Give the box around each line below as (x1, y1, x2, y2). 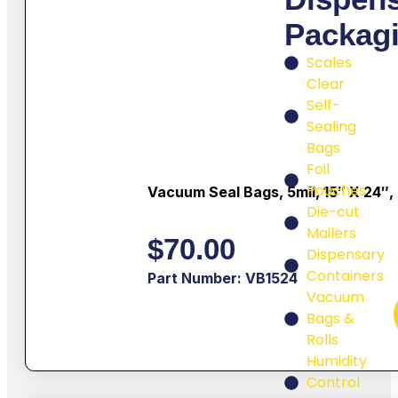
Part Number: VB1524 (147, 269, 298, 288)
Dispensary (306, 244, 385, 266)
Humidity (306, 351, 367, 372)
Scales (306, 52, 352, 74)
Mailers (306, 223, 356, 244)
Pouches (306, 180, 366, 202)
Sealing (306, 116, 356, 138)
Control (306, 372, 360, 394)
